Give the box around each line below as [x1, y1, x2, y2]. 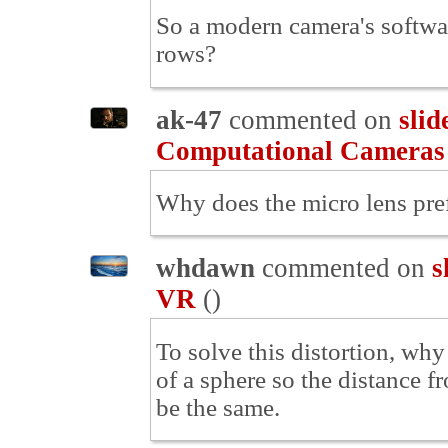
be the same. [156, 393, 280, 421]
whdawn [156, 253, 255, 284]
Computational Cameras [156, 135, 445, 166]
